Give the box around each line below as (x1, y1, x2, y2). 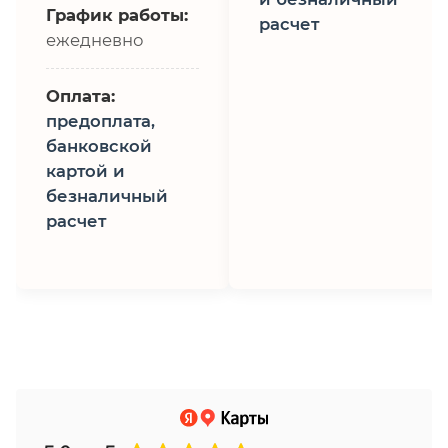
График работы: (46, 4, 188, 25)
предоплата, (46, 110, 155, 131)
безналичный (46, 185, 168, 206)
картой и (46, 160, 125, 181)
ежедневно (46, 29, 144, 50)
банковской (46, 135, 152, 156)
